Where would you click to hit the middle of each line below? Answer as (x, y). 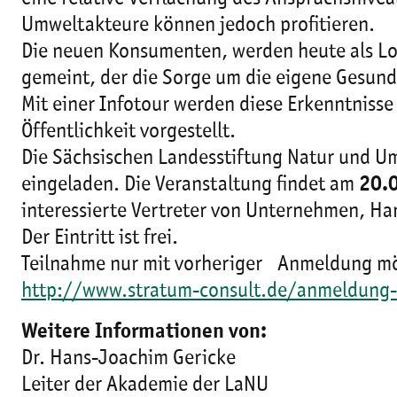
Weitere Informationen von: (144, 332)
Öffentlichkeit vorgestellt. (128, 132)
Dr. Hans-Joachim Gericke (128, 358)
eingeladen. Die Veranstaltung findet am (188, 185)
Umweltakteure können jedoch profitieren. (198, 25)
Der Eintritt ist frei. (100, 238)
